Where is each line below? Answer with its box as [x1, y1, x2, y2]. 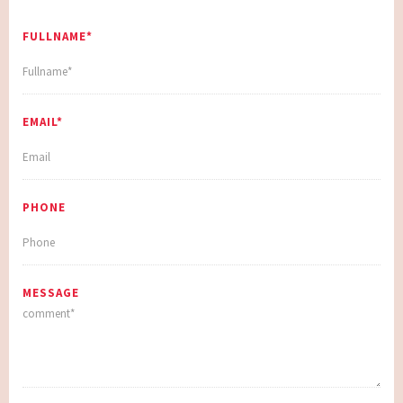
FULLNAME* [22, 29, 93, 45]
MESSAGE [22, 285, 79, 301]
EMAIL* [22, 114, 63, 130]
